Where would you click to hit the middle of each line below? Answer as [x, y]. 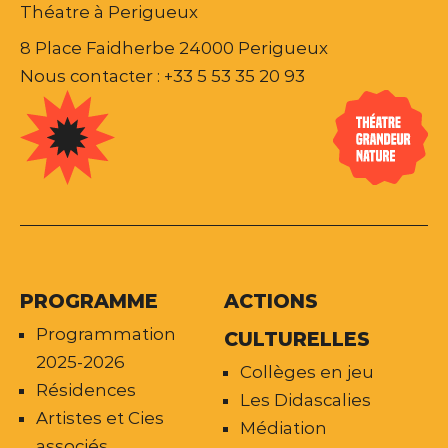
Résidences [86, 389]
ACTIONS [271, 300]
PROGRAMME [89, 300]
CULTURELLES [297, 338]
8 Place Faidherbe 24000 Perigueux [174, 47]
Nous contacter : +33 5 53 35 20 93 [162, 75]
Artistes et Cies [100, 417]
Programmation [106, 333]
